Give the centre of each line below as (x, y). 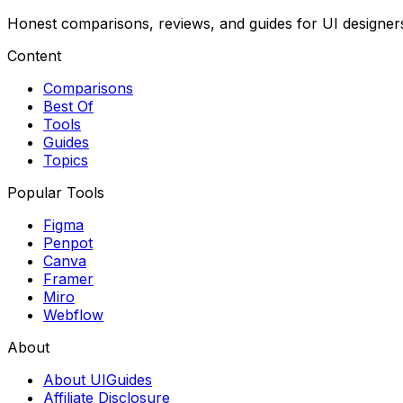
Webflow (73, 315)
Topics (66, 161)
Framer (68, 279)
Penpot (68, 243)
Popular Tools (56, 193)
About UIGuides (98, 380)
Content (34, 56)
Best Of (68, 107)
